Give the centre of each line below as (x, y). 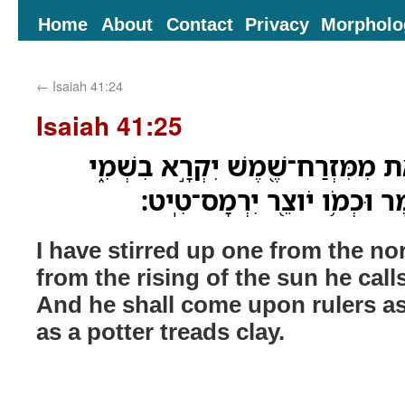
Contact (200, 24)
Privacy (277, 24)
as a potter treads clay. (160, 331)
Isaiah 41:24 (86, 85)
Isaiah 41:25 (109, 125)
